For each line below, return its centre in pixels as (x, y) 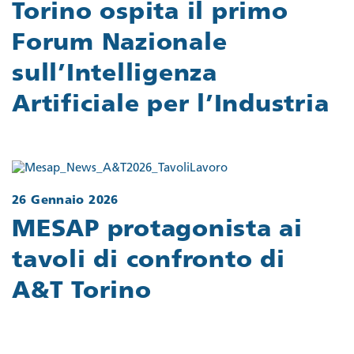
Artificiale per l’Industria (171, 106)
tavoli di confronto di (149, 261)
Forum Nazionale (120, 44)
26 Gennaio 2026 (65, 201)
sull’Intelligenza (115, 75)
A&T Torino (82, 292)
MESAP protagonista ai (157, 230)
